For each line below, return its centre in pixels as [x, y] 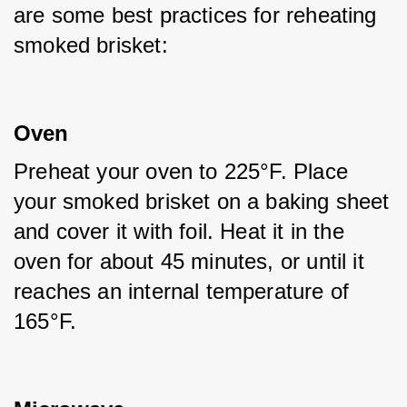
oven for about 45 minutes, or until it [189, 261]
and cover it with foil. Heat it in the [179, 231]
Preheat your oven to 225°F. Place [181, 171]
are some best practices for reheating [195, 15]
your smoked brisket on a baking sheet [202, 201]
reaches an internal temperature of [182, 291]
